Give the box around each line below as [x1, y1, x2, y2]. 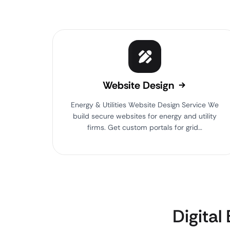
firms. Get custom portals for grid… [87, 123, 202, 132]
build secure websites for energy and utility [73, 111, 217, 121]
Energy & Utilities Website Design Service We [71, 100, 219, 109]
